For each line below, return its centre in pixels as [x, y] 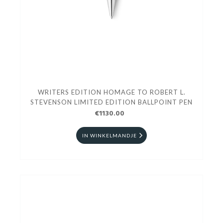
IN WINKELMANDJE [110, 135]
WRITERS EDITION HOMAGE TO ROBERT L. [111, 92]
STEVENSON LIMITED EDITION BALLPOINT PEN [111, 102]
